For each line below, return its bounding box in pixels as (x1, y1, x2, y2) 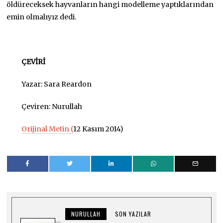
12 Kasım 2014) (73, 124, 124, 133)
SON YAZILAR (115, 209, 152, 218)
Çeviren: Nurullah (21, 102, 83, 111)
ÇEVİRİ (21, 57, 46, 66)
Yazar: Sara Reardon (21, 79, 92, 89)
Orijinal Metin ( (21, 124, 74, 133)
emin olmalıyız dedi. (6, 12, 77, 21)
